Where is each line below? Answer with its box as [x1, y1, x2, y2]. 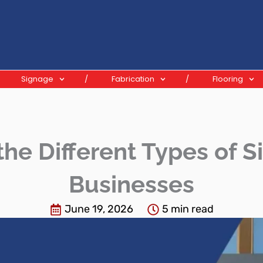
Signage [21, 73, 53, 85]
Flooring [213, 73, 244, 85]
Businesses [69, 170, 194, 198]
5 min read [161, 203, 214, 215]
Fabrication [112, 73, 154, 85]
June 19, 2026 [64, 203, 133, 215]
